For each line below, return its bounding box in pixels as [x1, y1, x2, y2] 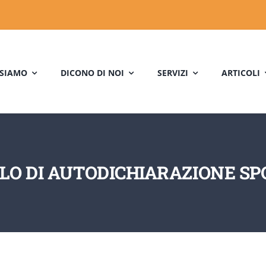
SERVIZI [157, 66, 188, 78]
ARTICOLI [221, 66, 260, 78]
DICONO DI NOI [61, 66, 124, 78]
